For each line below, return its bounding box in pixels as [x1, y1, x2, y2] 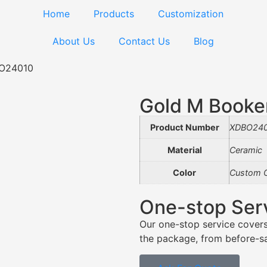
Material [167, 145, 202, 155]
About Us [52, 35, 95, 47]
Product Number [150, 122, 219, 132]
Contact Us [119, 35, 170, 47]
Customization [158, 8, 224, 20]
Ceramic [229, 145, 262, 155]
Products [94, 8, 135, 20]
